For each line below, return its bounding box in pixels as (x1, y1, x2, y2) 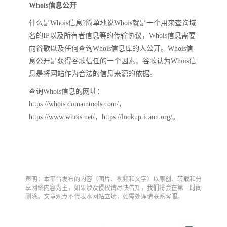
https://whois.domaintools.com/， (29, 100, 126, 108)
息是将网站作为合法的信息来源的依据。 (29, 70, 157, 78)
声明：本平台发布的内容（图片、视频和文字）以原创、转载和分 (25, 176, 202, 183)
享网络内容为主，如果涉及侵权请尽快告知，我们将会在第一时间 (25, 184, 202, 192)
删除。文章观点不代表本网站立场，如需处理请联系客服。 (25, 193, 183, 200)
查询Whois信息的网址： (29, 88, 104, 95)
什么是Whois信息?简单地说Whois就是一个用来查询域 (29, 19, 196, 27)
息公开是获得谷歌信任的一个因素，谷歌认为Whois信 (29, 57, 196, 65)
